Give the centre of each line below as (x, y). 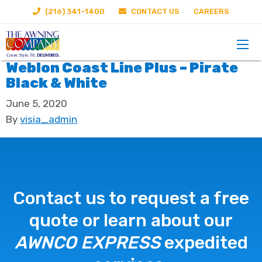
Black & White (56, 83)
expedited (204, 243)
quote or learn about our (131, 220)
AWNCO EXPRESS (87, 243)
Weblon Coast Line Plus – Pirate (122, 68)
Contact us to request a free (131, 198)
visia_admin (49, 119)
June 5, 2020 (37, 103)
